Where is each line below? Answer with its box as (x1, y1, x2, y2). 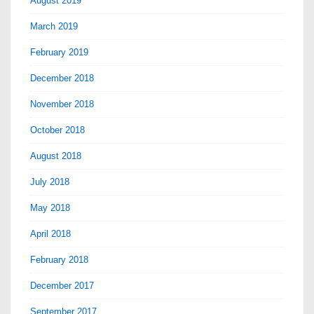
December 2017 (30, 280, 94, 291)
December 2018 (30, 72, 94, 83)
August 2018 (30, 150, 81, 161)
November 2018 (30, 98, 94, 109)
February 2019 (30, 46, 88, 57)
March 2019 (30, 20, 78, 32)
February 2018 (30, 254, 88, 265)
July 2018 (30, 176, 69, 187)
